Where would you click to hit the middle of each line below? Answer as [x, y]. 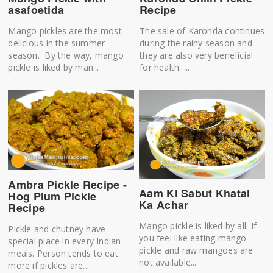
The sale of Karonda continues [202, 30]
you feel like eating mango [193, 238]
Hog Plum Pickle [52, 197]
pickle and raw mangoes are [196, 250]
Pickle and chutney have [57, 229]
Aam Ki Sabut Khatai [195, 193]
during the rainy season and [196, 43]
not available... [168, 262]
